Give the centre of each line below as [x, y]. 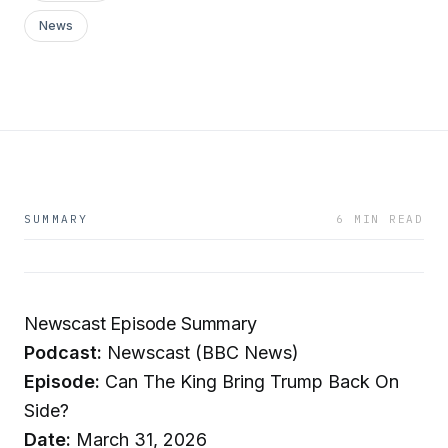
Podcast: [63, 352]
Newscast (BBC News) [200, 352]
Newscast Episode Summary [140, 323]
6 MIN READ [380, 219]
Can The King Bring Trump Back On [249, 381]
